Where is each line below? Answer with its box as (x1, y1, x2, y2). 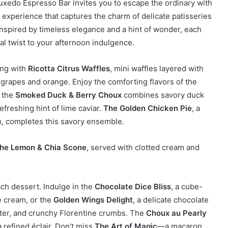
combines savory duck (122, 90, 204, 100)
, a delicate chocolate (133, 194, 209, 205)
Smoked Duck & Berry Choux (15, 90, 122, 100)
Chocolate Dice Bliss (95, 181, 171, 191)
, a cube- (171, 181, 203, 191)
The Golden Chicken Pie (103, 103, 192, 113)
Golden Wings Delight (53, 194, 133, 205)
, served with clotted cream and (87, 142, 199, 152)
